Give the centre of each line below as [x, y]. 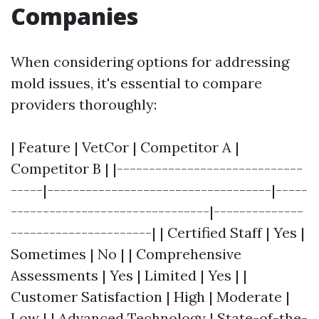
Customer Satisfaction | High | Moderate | [150, 296]
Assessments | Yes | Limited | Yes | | [129, 275]
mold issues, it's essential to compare [136, 83]
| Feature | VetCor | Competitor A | [125, 147]
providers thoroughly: [84, 104]
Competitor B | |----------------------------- [157, 168]
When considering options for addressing [150, 61]
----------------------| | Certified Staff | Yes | [158, 232]
